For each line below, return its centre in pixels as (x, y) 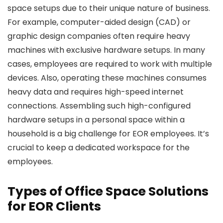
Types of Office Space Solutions (108, 192)
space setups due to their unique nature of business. (109, 8)
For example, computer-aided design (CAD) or (99, 22)
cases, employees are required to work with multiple (110, 64)
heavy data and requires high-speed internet (96, 92)
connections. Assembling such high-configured (99, 106)
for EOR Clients (54, 207)
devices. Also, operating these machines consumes (107, 78)
